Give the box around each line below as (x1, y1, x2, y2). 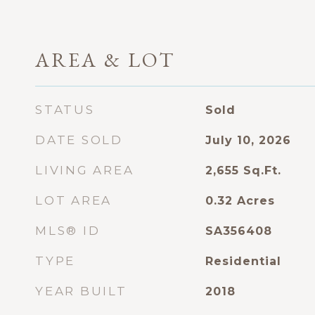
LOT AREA (35, 193, 112, 207)
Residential (205, 255, 281, 268)
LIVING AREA (35, 163, 134, 177)
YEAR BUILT (35, 284, 127, 298)
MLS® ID (35, 224, 101, 238)
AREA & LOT (35, 46, 175, 73)
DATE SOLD (35, 133, 123, 147)
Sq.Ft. (243, 164, 281, 177)
